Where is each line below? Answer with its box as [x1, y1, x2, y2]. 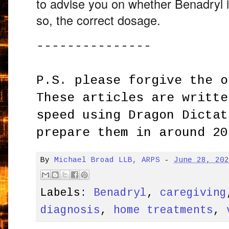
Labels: [40, 187, 94, 199]
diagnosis [40, 204, 101, 217]
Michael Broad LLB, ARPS [54, 156, 161, 165]
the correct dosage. [53, 11, 161, 29]
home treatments [113, 204, 214, 217]
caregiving [160, 187, 227, 199]
